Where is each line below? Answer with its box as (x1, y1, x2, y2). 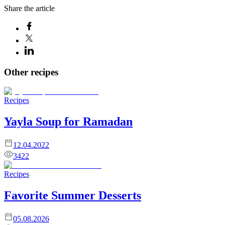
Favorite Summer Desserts (4, 188, 141, 202)
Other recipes (4, 66, 58, 77)
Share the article (4, 4, 55, 13)
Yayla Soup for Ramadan (4, 115, 133, 129)
